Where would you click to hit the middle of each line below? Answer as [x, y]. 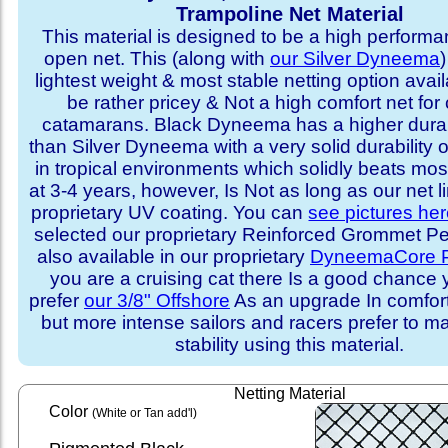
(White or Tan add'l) [144, 413]
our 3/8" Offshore [157, 300]
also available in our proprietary [173, 256]
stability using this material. [290, 344]
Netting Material [290, 393]
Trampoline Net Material [290, 14]
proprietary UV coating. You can [170, 212]
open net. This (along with [157, 58]
